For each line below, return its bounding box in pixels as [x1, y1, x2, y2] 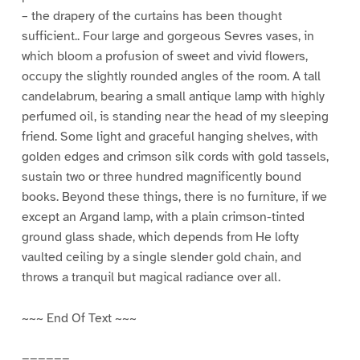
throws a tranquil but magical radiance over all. [21, 268, 280, 285]
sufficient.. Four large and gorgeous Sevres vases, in [21, 27, 314, 44]
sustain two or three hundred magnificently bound [21, 168, 301, 185]
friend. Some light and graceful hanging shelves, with [21, 128, 318, 145]
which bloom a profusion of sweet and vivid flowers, [21, 47, 308, 64]
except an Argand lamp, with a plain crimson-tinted [21, 208, 305, 225]
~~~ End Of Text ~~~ [21, 309, 137, 326]
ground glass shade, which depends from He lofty [21, 228, 299, 245]
